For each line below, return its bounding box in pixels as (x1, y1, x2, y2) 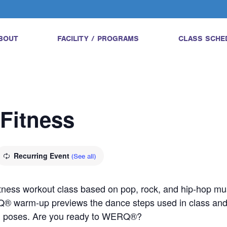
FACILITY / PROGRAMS (57, 34, 139, 43)
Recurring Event (14, 150, 71, 161)
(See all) (71, 152, 96, 161)
